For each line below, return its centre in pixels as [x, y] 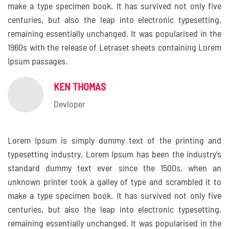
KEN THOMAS [80, 87]
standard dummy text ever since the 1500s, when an [114, 169]
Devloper [70, 105]
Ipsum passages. [38, 62]
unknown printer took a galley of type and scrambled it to [114, 182]
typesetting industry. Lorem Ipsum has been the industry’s [114, 155]
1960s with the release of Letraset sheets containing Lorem [114, 48]
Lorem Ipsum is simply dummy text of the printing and [114, 141]
